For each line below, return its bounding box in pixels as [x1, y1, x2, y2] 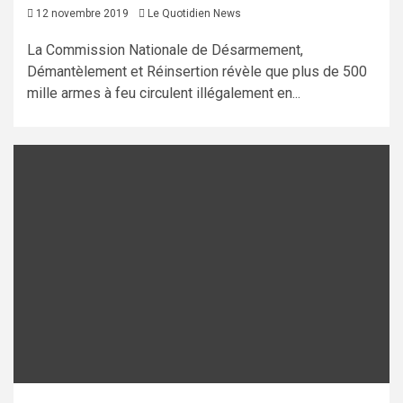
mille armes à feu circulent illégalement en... [27, 85, 300, 103]
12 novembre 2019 [33, 7, 129, 21]
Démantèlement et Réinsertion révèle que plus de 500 [27, 63, 367, 81]
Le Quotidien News [148, 7, 241, 21]
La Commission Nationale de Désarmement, [27, 41, 303, 59]
